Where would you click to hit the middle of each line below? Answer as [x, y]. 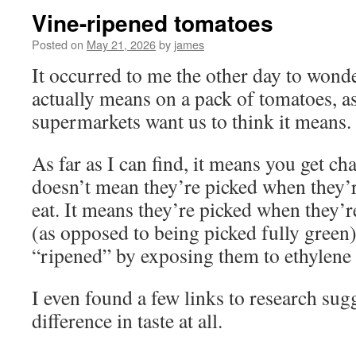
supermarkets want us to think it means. [192, 121]
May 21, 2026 [121, 44]
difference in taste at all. [127, 320]
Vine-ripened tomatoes [153, 23]
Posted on [58, 44]
